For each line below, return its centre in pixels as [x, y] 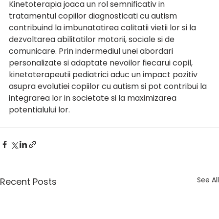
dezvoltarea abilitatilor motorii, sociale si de [93, 40]
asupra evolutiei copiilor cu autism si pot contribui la [109, 87]
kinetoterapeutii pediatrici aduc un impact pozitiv [104, 75]
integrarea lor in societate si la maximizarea [94, 98]
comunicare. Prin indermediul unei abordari [92, 51]
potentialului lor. [40, 110]
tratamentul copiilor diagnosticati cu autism [94, 16]
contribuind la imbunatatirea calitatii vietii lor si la [103, 28]
